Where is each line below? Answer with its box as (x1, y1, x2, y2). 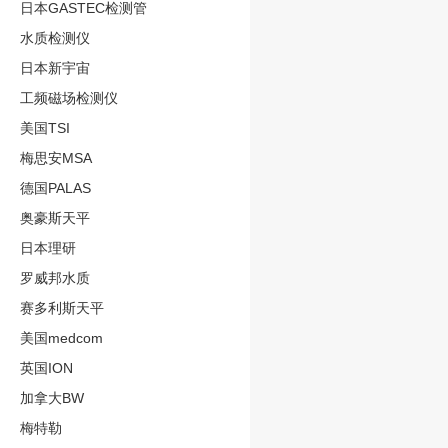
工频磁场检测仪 (20, 90, 118, 107)
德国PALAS (20, 180, 91, 197)
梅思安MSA (20, 150, 92, 167)
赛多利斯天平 (20, 300, 104, 317)
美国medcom (20, 330, 103, 347)
